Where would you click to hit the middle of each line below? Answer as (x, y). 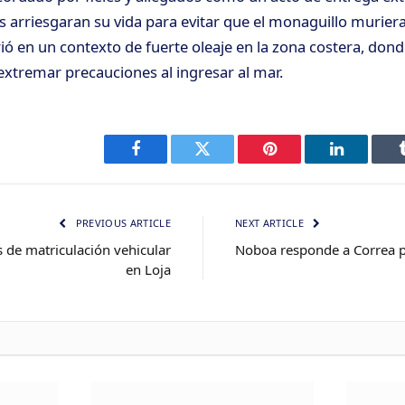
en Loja (148, 270)
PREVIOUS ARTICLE (122, 223)
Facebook (166, 162)
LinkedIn (365, 162)
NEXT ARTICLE (271, 223)
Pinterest (297, 162)
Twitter (225, 162)
